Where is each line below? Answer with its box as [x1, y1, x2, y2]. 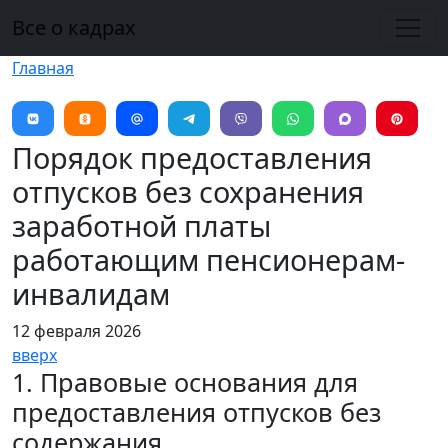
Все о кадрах [12, 14, 136, 41]
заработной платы [12, 206, 271, 245]
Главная [12, 57, 74, 79]
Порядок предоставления [12, 138, 372, 177]
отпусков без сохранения [12, 172, 364, 211]
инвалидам [12, 274, 170, 313]
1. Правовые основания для [12, 365, 358, 399]
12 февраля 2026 [12, 320, 141, 342]
